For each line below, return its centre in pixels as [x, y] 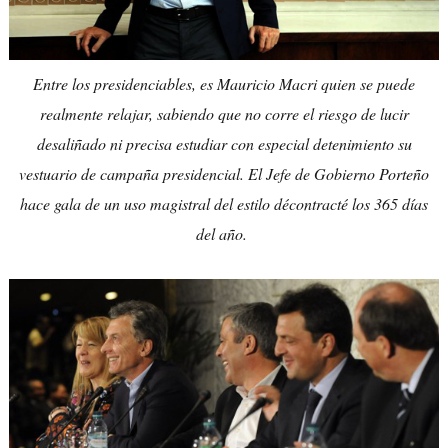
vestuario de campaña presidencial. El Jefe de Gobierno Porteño [224, 174]
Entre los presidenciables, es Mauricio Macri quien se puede [224, 84]
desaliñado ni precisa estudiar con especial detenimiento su [224, 144]
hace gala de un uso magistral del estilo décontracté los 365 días [224, 204]
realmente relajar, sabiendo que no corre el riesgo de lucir [224, 114]
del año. [224, 234]
